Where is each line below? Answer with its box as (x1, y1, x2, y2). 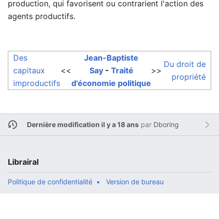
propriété (172, 71, 206, 82)
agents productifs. (8, 11, 75, 21)
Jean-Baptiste (84, 52, 138, 63)
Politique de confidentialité (8, 177, 92, 186)
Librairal (8, 156, 39, 167)
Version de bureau (106, 177, 164, 186)
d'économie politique (71, 78, 151, 88)
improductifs (13, 78, 60, 88)
